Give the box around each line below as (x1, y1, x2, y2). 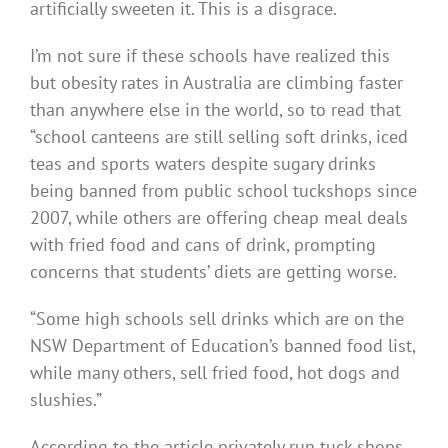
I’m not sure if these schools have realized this (30, 43, 390, 67)
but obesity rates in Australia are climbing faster (30, 70, 403, 94)
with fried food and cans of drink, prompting (30, 232, 376, 256)
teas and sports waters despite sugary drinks (30, 151, 376, 175)
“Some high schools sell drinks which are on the (30, 306, 404, 330)
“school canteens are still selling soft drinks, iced (30, 124, 408, 148)
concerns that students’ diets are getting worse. (30, 259, 397, 283)
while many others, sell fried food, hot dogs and (30, 360, 400, 384)
